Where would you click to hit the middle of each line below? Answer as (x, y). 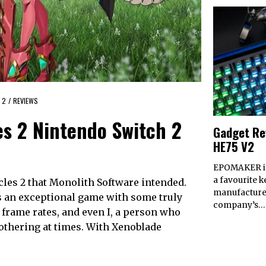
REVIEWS (26, 100)
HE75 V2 (234, 146)
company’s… (239, 205)
